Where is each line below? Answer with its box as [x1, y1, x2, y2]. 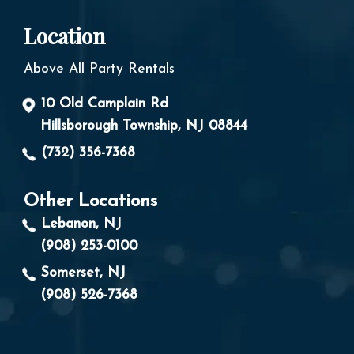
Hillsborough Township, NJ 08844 [40, 119, 247, 134]
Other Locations [24, 193, 157, 212]
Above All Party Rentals [24, 62, 175, 77]
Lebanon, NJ [41, 217, 122, 232]
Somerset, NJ [41, 266, 126, 281]
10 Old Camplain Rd [41, 97, 168, 111]
